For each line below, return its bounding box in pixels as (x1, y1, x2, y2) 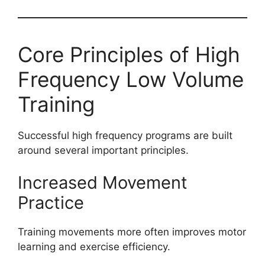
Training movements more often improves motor (18, 226, 246, 238)
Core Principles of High (18, 41, 240, 67)
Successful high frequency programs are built (18, 129, 232, 141)
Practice (18, 192, 84, 214)
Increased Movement (18, 172, 188, 193)
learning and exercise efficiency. (18, 241, 170, 253)
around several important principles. (18, 144, 189, 156)
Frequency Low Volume (18, 66, 244, 92)
